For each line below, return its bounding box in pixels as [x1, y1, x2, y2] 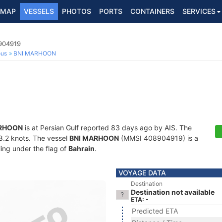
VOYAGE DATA [118, 168, 166, 177]
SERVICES [182, 7, 216, 15]
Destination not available [131, 188, 215, 196]
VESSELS [24, 7, 54, 15]
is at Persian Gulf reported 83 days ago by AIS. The [23, 123, 192, 132]
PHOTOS [62, 7, 91, 15]
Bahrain [68, 144, 95, 153]
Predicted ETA [132, 207, 178, 215]
